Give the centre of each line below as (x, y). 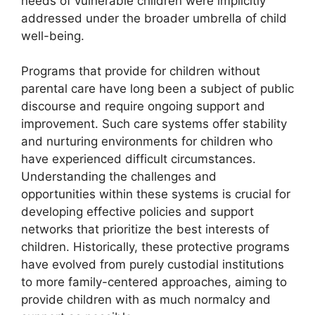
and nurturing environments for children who (147, 142)
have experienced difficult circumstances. (139, 159)
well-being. (53, 36)
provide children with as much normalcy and (146, 300)
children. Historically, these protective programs (155, 247)
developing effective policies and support (137, 212)
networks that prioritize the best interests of (145, 230)
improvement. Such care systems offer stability (154, 124)
